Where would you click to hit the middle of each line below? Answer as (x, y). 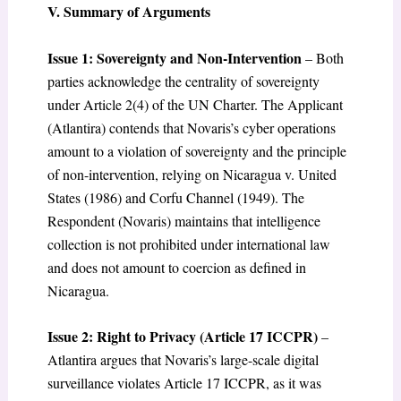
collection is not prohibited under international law (188, 243)
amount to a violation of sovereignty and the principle (196, 150)
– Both (322, 57)
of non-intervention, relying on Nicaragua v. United (192, 174)
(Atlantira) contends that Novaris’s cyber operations (191, 127)
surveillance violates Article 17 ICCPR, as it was (184, 383)
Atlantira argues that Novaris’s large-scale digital (183, 360)
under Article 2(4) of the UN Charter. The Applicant (195, 104)
